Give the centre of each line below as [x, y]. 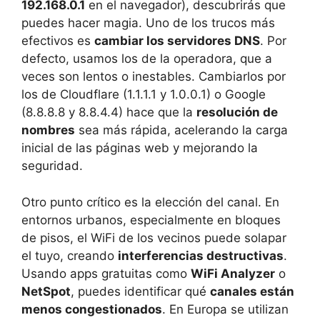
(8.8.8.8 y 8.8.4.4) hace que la [109, 112]
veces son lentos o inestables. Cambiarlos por [154, 77]
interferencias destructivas [201, 255]
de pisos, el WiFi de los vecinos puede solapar [154, 237]
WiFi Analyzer [233, 273]
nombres [48, 130]
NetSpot [46, 291]
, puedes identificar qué [140, 291]
